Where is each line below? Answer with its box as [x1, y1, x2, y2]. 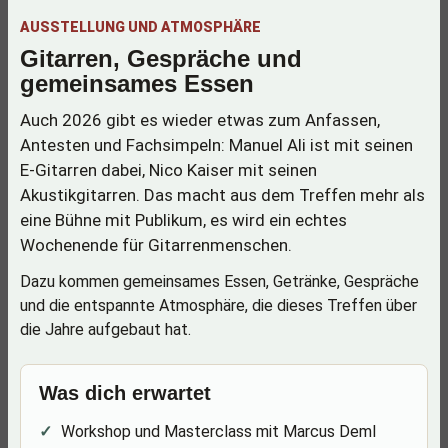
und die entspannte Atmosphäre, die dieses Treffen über [20, 296, 417, 315]
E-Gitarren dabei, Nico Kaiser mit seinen [20, 160, 317, 180]
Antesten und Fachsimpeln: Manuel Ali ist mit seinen [20, 135, 413, 155]
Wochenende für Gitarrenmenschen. [20, 235, 292, 255]
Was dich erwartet [39, 382, 211, 404]
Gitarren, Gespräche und [20, 45, 302, 72]
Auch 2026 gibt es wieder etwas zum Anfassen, [20, 110, 380, 130]
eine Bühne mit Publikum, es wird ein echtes [20, 210, 347, 230]
